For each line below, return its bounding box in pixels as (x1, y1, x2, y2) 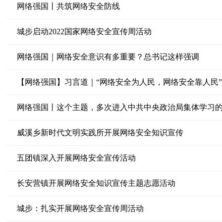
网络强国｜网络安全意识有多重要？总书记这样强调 (16, 53, 199, 61)
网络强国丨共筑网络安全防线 (16, 2, 120, 10)
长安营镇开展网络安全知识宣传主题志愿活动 (16, 179, 175, 187)
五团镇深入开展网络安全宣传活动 (16, 154, 136, 162)
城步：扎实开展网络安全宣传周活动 (16, 204, 144, 213)
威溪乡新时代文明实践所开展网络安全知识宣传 (16, 128, 183, 137)
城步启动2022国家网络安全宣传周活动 (16, 27, 152, 36)
